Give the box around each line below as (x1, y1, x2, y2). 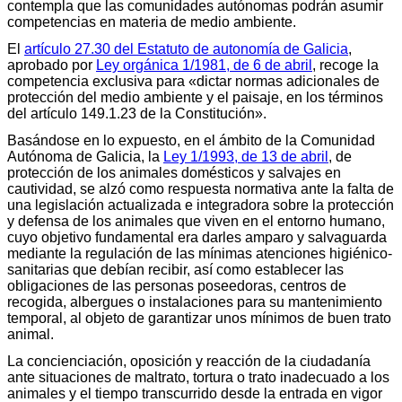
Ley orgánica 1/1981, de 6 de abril (96, 57, 312, 73)
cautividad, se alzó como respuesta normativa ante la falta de (7, 180, 394, 197)
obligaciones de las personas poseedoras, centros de (7, 277, 346, 293)
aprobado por (7, 57, 96, 73)
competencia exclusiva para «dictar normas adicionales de (7, 73, 380, 89)
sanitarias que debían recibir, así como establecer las (7, 261, 344, 277)
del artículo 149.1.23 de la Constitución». (7, 105, 267, 121)
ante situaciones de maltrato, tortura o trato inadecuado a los (7, 369, 389, 385)
